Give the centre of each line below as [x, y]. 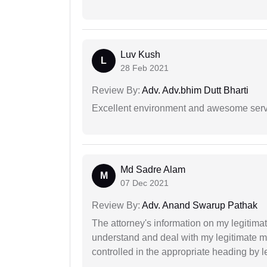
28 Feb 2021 [145, 68]
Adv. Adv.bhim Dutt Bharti [194, 91]
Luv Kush [140, 55]
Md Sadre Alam [153, 170]
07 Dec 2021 [145, 183]
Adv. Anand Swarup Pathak [199, 206]
